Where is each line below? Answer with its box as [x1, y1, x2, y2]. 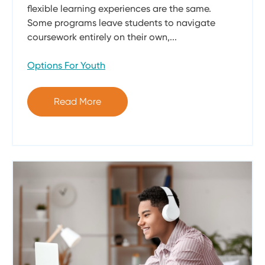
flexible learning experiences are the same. [27, 2, 211, 14]
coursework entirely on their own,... [27, 31, 177, 43]
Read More [54, 95, 101, 107]
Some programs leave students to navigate [27, 17, 215, 28]
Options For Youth [27, 59, 105, 71]
